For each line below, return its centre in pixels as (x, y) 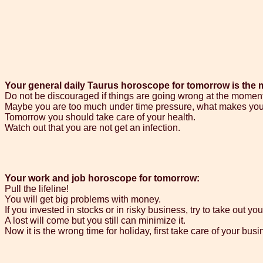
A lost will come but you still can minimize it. (95, 221)
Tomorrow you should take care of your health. (100, 117)
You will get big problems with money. (83, 200)
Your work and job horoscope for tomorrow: (102, 178)
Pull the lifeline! (37, 189)
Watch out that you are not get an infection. (92, 128)
